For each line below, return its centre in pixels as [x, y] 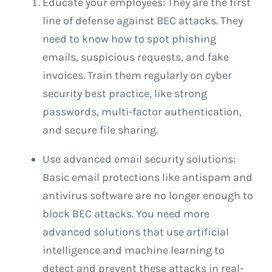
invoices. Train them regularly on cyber [137, 76]
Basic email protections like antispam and [148, 178]
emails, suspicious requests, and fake [136, 57]
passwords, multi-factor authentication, [142, 112]
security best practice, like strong [125, 94]
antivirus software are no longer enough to [148, 196]
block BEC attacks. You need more [126, 214]
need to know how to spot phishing [129, 39]
